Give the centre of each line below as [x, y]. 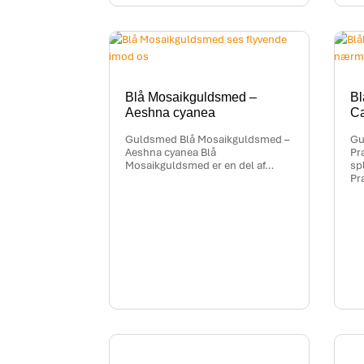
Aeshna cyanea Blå [171, 153]
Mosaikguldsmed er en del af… [200, 166]
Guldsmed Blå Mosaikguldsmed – [208, 140]
